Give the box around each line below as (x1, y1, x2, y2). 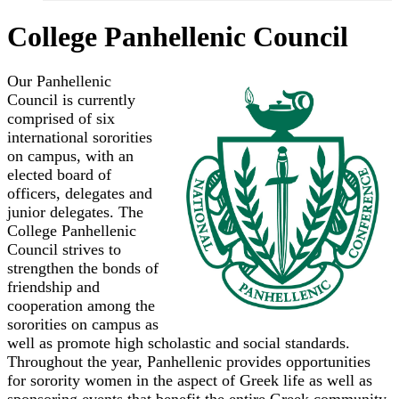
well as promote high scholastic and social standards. (7, 334, 350, 353)
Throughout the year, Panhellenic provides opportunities (7, 353, 370, 371)
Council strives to (7, 240, 121, 259)
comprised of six (7, 110, 115, 128)
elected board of (7, 166, 111, 184)
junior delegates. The (7, 203, 143, 222)
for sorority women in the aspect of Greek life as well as (7, 371, 372, 390)
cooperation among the (7, 297, 155, 315)
